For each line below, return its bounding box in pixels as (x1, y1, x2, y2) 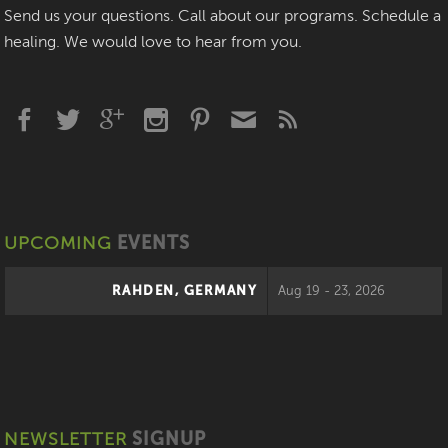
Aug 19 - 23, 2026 (278, 284, 386, 298)
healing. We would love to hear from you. (4, 35, 303, 52)
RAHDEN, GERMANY (111, 284, 258, 298)
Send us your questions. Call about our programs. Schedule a (4, 9, 442, 26)
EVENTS (112, 234, 191, 253)
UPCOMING (4, 234, 113, 253)
